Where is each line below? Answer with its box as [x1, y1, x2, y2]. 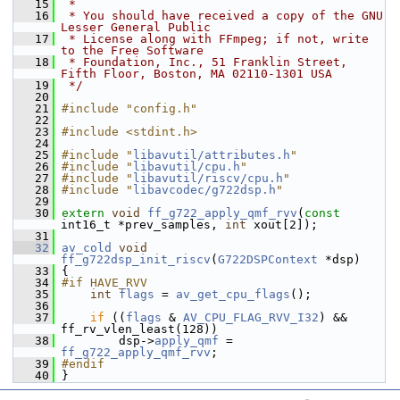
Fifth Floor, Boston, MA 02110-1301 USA [61, 67, 332, 80]
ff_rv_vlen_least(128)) [61, 322, 218, 336]
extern [62, 206, 104, 220]
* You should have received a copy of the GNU [62, 9, 383, 22]
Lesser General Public [61, 21, 211, 34]
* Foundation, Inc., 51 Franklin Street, [62, 55, 347, 69]
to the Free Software [61, 44, 204, 57]
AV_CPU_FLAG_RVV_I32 [183, 311, 319, 324]
